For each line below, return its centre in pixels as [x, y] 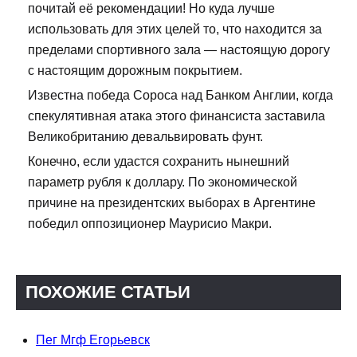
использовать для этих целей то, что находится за [175, 29]
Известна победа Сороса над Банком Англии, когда [180, 96]
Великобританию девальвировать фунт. [145, 137]
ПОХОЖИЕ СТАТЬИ [108, 292]
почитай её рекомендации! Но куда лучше [151, 9]
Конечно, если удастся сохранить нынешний [159, 162]
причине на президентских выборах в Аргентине [172, 203]
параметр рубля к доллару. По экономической [163, 182]
